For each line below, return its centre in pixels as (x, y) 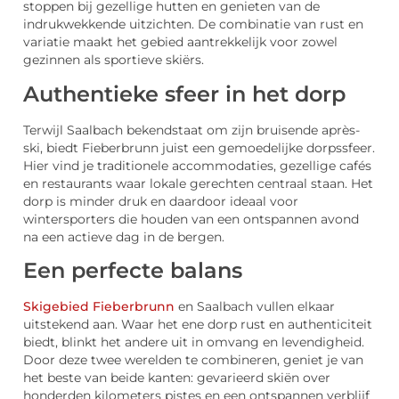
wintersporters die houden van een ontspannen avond (191, 219)
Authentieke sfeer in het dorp (184, 94)
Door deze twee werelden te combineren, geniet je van (193, 359)
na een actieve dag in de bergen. (124, 236)
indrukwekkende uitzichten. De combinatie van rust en (193, 24)
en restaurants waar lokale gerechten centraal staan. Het (198, 183)
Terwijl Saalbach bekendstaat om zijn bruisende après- (191, 130)
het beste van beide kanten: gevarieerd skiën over (177, 377)
